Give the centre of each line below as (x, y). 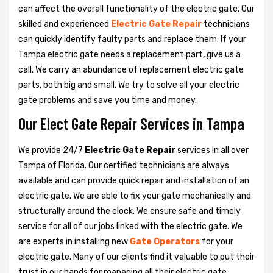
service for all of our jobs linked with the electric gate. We (130, 227)
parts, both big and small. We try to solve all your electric (129, 85)
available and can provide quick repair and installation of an (134, 181)
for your (217, 242)
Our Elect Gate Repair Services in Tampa (131, 124)
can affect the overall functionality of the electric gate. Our (136, 9)
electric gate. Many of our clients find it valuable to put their (136, 257)
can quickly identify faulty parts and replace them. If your (132, 40)
